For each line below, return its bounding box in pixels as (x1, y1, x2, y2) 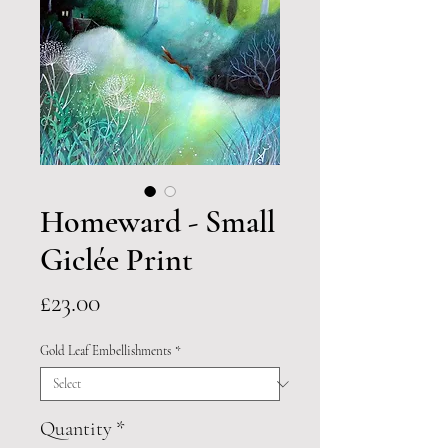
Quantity (40, 417, 112, 442)
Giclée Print (40, 240, 193, 280)
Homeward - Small (40, 202, 275, 242)
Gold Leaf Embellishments (40, 343, 171, 360)
